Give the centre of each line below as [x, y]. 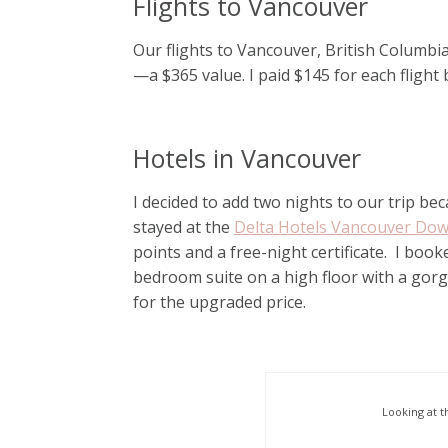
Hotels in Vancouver [247, 158]
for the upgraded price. [219, 302]
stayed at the [183, 227]
